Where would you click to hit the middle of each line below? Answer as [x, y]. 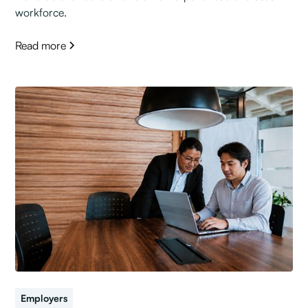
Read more [41, 46]
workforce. [41, 13]
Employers [44, 298]
